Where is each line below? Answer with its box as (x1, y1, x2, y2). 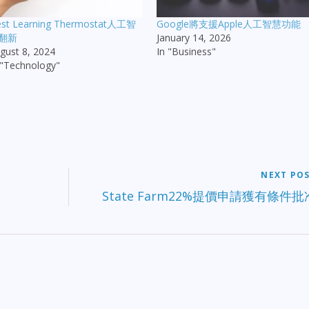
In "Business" (157, 45, 217, 59)
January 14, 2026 (157, 31, 232, 45)
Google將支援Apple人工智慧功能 (157, 17, 301, 31)
